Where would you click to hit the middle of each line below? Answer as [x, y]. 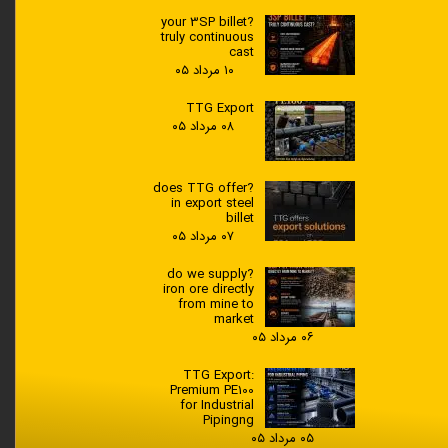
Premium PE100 [212, 391]
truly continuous [208, 38]
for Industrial [217, 406]
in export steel [213, 204]
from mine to [216, 305]
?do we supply [207, 275]
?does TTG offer [200, 189]
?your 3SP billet [204, 23]
